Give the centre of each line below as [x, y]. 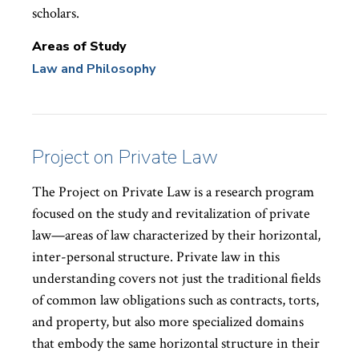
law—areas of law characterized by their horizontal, [176, 235]
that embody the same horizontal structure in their [176, 343]
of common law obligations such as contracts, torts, [175, 300]
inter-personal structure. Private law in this [156, 256]
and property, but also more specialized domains [168, 321]
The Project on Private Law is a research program [173, 192]
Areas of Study [79, 46]
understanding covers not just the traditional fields [176, 278]
